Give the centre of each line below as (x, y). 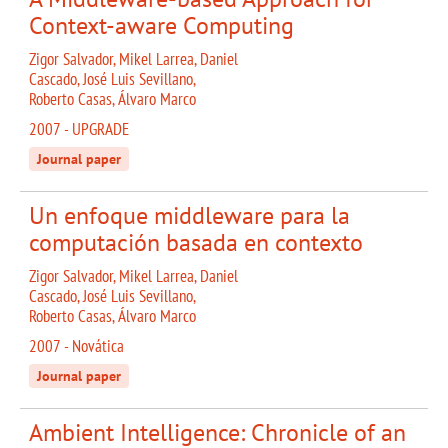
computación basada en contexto (196, 243)
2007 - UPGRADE (79, 129)
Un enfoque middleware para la (189, 216)
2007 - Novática (76, 346)
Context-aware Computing (161, 26)
